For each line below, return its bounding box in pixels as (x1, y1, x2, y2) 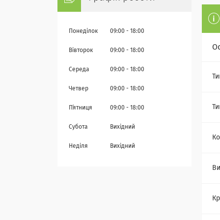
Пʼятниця (69, 105, 92, 111)
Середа (69, 67, 89, 73)
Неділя (69, 143, 88, 150)
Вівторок (69, 48, 93, 54)
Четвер (69, 86, 88, 92)
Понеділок (69, 28, 98, 35)
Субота (69, 124, 88, 131)
